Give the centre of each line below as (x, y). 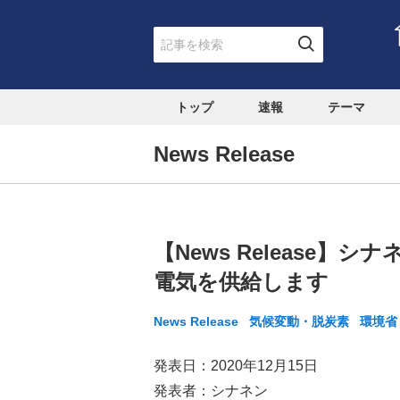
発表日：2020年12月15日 (236, 366)
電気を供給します (241, 282)
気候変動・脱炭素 (299, 321)
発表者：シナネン (211, 391)
